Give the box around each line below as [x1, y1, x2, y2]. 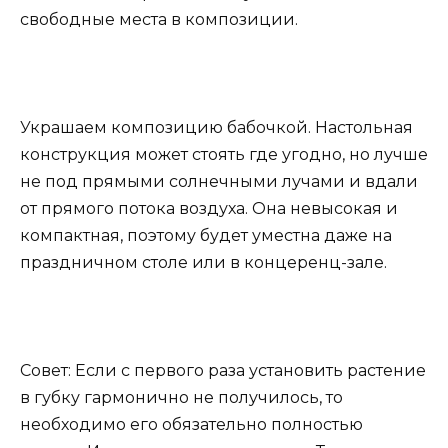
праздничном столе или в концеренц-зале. [20, 252, 387, 272]
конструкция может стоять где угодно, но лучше [20, 144, 428, 164]
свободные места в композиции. [20, 9, 298, 29]
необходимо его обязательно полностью [20, 415, 363, 435]
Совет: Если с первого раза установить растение [20, 361, 426, 381]
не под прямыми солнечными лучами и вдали [20, 171, 418, 191]
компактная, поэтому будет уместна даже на [20, 225, 392, 245]
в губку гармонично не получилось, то [20, 388, 343, 408]
